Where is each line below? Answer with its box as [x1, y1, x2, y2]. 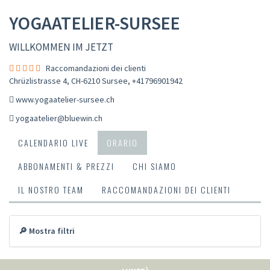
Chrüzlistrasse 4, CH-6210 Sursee [9, 75, 128, 86]
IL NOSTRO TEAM [18, 183, 84, 196]
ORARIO [107, 136, 138, 149]
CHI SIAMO [133, 159, 177, 172]
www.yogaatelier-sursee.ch [16, 93, 115, 105]
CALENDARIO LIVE [18, 136, 89, 149]
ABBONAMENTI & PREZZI [18, 159, 115, 172]
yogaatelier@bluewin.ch [16, 112, 102, 124]
